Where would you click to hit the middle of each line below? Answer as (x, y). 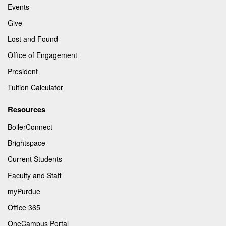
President (23, 71)
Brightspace (26, 143)
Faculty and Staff (34, 175)
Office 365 (24, 208)
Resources (26, 110)
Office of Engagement (42, 55)
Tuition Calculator (35, 88)
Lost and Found (33, 39)
